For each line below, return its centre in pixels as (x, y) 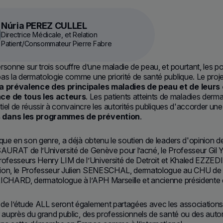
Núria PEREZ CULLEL (44, 26)
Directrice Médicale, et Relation (49, 35)
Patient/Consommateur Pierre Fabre (56, 44)
